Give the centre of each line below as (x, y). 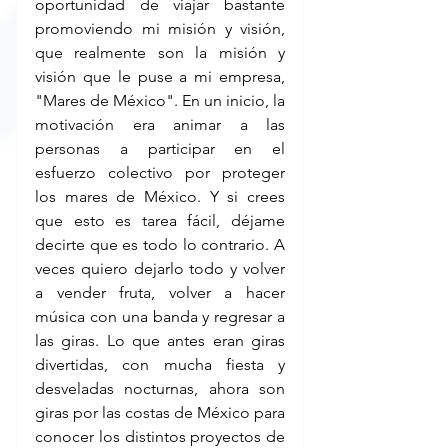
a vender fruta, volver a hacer (160, 293)
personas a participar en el (160, 149)
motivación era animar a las (160, 125)
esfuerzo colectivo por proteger (160, 173)
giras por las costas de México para (160, 413)
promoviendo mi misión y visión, (160, 29)
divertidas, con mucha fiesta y (160, 365)
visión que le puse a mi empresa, (160, 77)
